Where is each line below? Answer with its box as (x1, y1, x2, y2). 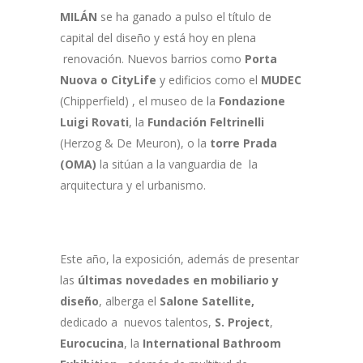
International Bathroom (143, 335, 281, 351)
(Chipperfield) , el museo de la (60, 93, 219, 109)
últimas (78, 272, 122, 288)
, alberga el (99, 293, 160, 309)
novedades (126, 272, 190, 288)
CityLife (111, 72, 156, 88)
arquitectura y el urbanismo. (60, 177, 209, 193)
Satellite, (202, 293, 254, 309)
